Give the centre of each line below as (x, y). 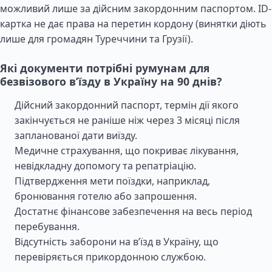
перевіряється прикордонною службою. (110, 257)
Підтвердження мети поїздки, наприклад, (112, 181)
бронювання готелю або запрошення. (106, 196)
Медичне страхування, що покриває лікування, (127, 151)
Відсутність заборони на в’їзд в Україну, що (117, 242)
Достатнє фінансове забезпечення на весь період (133, 211)
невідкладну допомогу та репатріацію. (105, 166)
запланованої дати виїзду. (76, 135)
